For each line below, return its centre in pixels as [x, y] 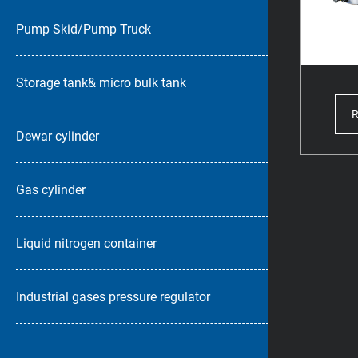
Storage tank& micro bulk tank [101, 82]
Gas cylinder [51, 189]
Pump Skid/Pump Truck [84, 29]
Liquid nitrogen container [86, 243]
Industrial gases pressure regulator [113, 296]
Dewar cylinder [58, 136]
